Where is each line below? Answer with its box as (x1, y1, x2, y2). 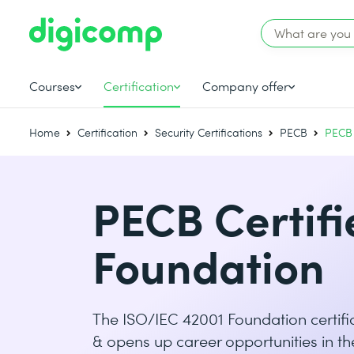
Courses (29, 77, 76, 94)
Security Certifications (155, 125, 263, 140)
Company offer (202, 77, 289, 94)
